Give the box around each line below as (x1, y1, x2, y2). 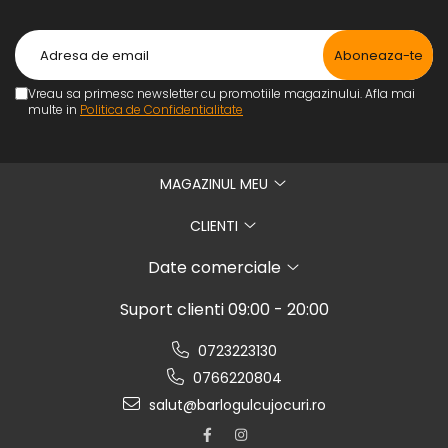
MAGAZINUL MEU (160, 174, 272, 194)
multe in (28, 101, 80, 118)
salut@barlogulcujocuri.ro (144, 395, 326, 415)
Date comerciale (147, 256, 285, 279)
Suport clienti (119, 298, 228, 321)
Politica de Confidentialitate (80, 101, 243, 118)
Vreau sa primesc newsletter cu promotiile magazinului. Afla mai (28, 85, 415, 102)
